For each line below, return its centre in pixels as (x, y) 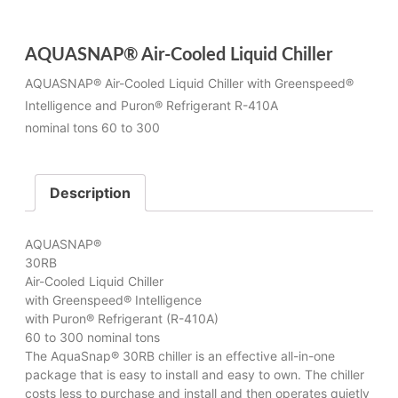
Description (90, 192)
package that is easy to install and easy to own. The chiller (194, 374)
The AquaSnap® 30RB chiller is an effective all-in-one (179, 355)
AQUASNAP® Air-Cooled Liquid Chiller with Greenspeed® (189, 83)
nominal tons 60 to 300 (92, 127)
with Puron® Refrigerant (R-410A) (121, 318)
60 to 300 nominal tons (92, 337)
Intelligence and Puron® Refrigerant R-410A (151, 105)
